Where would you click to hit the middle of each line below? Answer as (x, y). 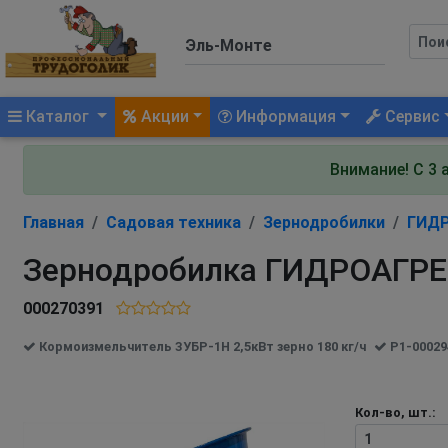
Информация (284, 116)
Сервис (411, 116)
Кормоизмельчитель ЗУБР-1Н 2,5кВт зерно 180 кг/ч (201, 346)
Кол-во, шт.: (395, 412)
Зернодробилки (324, 222)
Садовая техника (173, 222)
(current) (125, 115)
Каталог (57, 116)
